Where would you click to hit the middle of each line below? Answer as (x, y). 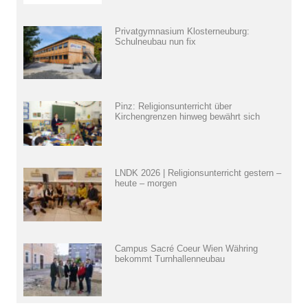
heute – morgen (146, 183)
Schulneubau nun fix (155, 42)
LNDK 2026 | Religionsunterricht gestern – (198, 173)
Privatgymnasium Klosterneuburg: (182, 32)
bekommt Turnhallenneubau (170, 259)
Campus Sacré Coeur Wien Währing (186, 249)
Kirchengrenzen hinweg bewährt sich (187, 116)
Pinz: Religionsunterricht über (173, 106)
